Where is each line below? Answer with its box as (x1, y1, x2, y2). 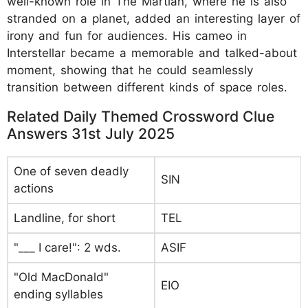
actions (14, 181, 54, 195)
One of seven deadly (14, 164, 129, 178)
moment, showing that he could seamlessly (7, 63, 253, 77)
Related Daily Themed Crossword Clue (7, 107, 274, 125)
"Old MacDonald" (14, 270, 109, 284)
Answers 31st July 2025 (7, 124, 175, 142)
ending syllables (14, 287, 103, 301)
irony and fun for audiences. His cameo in (7, 29, 247, 43)
